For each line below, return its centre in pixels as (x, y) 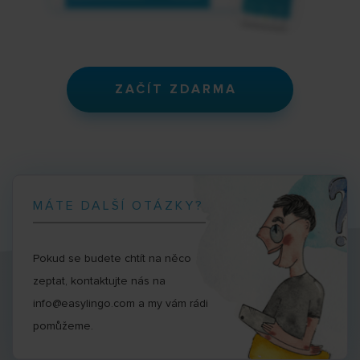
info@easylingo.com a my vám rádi (121, 304)
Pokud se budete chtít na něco (112, 259)
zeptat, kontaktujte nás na (99, 281)
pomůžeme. (63, 326)
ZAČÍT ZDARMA (176, 90)
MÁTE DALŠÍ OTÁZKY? (119, 206)
